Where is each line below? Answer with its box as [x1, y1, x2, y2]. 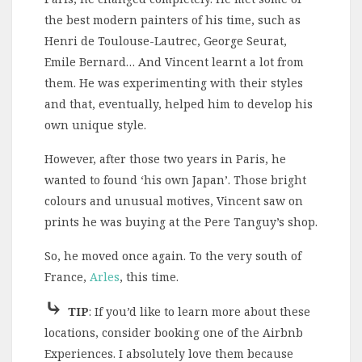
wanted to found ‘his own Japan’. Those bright [44, 172, 306, 188]
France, [44, 269, 90, 285]
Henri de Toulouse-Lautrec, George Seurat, [44, 33, 287, 49]
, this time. [120, 269, 179, 285]
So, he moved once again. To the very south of [44, 248, 301, 264]
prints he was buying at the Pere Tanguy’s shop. [44, 214, 318, 230]
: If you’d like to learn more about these [89, 304, 310, 320]
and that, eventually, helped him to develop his [44, 96, 313, 112]
